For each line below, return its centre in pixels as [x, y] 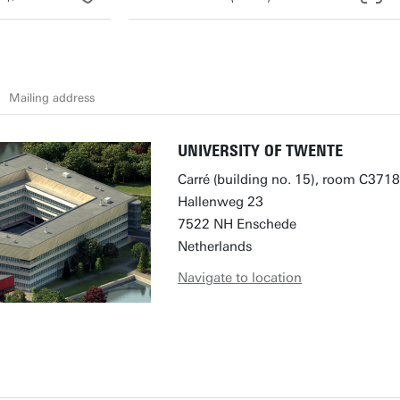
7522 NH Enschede [237, 224]
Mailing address [52, 97]
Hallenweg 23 [221, 202]
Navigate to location [240, 278]
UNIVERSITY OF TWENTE [260, 151]
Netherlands [215, 246]
